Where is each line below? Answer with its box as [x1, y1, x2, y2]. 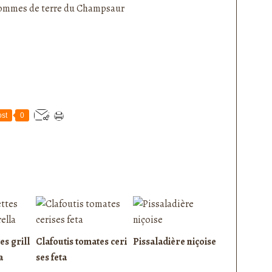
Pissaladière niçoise [133, 235, 216, 249]
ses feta [36, 251, 67, 265]
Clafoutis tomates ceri [36, 235, 127, 249]
